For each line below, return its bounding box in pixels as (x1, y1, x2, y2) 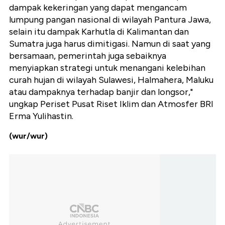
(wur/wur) (9, 131, 48, 141)
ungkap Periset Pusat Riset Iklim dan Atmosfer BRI (9, 98, 213, 110)
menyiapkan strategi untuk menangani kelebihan (9, 62, 205, 74)
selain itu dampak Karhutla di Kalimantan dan (9, 26, 189, 38)
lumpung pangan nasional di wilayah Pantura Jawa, (9, 14, 211, 26)
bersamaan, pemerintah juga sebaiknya (9, 50, 166, 62)
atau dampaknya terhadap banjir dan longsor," (9, 86, 193, 98)
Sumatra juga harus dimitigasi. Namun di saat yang (9, 38, 210, 50)
